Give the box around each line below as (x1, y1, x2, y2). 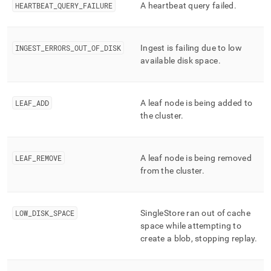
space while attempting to (140, 221, 241, 230)
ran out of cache (184, 208, 250, 218)
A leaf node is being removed (140, 153, 252, 163)
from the (140, 166, 176, 175)
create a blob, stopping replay (140, 233, 255, 243)
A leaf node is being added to (140, 98, 253, 108)
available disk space (140, 56, 218, 65)
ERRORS (45, 43, 70, 53)
